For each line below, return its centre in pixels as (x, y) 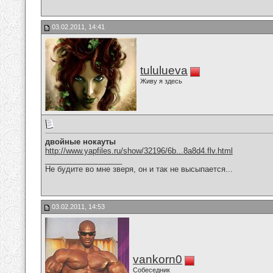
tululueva (164, 70)
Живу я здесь (161, 81)
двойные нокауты (80, 142)
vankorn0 (158, 259)
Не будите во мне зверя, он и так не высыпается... (139, 169)
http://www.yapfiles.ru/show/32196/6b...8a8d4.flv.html (139, 151)
